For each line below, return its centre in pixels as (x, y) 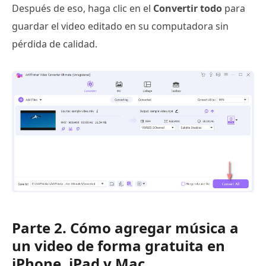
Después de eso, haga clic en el (83, 8)
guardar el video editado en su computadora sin (120, 26)
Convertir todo (188, 8)
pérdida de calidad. (55, 44)
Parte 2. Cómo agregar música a (125, 227)
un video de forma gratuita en (118, 245)
